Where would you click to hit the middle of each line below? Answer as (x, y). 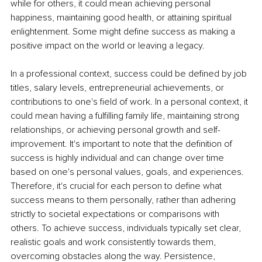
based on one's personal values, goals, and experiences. (128, 172)
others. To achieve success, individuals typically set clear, (127, 228)
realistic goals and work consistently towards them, (114, 242)
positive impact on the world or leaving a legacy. (110, 46)
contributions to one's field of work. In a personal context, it (130, 102)
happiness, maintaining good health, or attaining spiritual (122, 18)
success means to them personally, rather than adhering (124, 200)
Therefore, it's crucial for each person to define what (117, 186)
